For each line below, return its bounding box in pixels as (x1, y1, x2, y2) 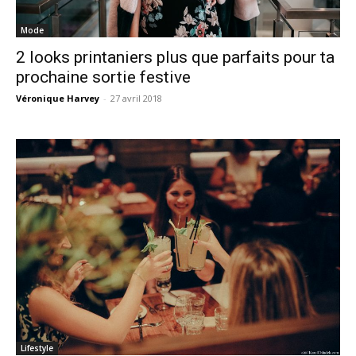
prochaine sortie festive (16, 67, 191, 87)
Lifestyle (21, 342, 53, 354)
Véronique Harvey (16, 91, 99, 104)
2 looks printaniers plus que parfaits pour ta (16, 47, 335, 67)
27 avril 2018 (110, 91, 162, 104)
